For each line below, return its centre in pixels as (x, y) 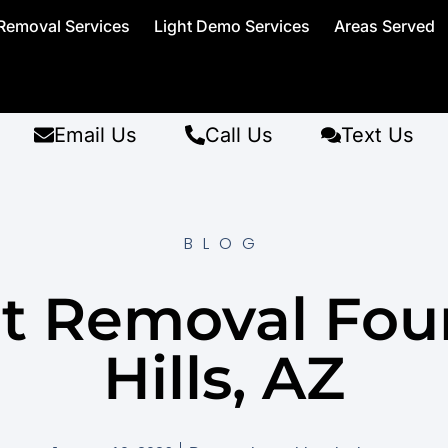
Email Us (95, 135)
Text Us (377, 135)
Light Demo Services (232, 26)
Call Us (239, 135)
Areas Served (385, 26)
